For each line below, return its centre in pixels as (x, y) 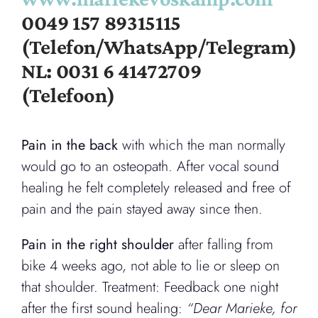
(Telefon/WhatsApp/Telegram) (159, 46)
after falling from (224, 245)
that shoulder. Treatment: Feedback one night (150, 287)
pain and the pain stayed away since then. (142, 209)
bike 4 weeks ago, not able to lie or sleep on (150, 266)
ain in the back (73, 146)
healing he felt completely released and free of (156, 188)
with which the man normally (202, 146)
